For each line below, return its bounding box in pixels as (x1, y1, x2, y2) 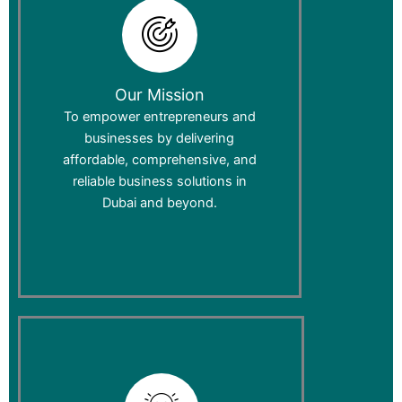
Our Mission (114, 85, 205, 105)
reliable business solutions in (72, 173, 247, 190)
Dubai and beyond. (101, 195, 217, 212)
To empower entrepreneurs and (63, 109, 256, 126)
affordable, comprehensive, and (62, 152, 257, 169)
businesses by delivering (84, 130, 235, 147)
